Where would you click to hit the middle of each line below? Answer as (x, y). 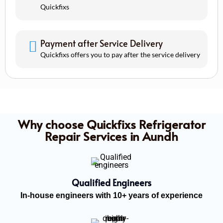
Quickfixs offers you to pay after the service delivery (120, 54)
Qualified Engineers (111, 182)
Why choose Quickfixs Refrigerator (111, 124)
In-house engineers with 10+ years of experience (111, 195)
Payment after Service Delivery (102, 43)
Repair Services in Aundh (111, 136)
